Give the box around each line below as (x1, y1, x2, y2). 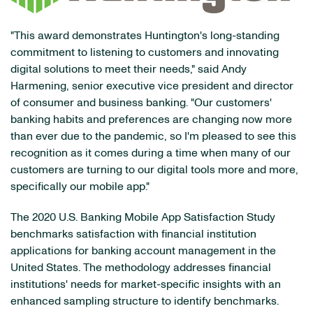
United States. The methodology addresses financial (10, 262, 271, 273)
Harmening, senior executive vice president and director (10, 80, 293, 92)
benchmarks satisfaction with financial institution (10, 228, 256, 240)
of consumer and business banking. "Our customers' (10, 97, 272, 108)
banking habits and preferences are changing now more (10, 114, 292, 125)
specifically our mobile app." (10, 181, 150, 192)
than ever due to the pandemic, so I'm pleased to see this (10, 131, 296, 142)
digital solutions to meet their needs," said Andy (10, 64, 247, 75)
